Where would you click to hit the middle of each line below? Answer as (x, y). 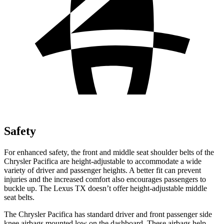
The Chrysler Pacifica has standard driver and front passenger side (108, 214)
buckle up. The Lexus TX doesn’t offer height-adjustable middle (105, 188)
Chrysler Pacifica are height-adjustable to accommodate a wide (103, 161)
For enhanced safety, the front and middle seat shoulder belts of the (109, 152)
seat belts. (19, 197)
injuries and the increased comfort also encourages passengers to (105, 179)
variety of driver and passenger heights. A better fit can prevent (102, 170)
